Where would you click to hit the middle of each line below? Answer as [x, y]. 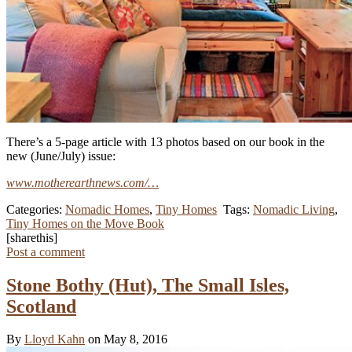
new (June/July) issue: [61, 156]
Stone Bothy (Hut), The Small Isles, [148, 285]
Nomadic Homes [107, 209]
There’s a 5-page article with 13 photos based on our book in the [165, 141]
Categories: [36, 209]
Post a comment [46, 251]
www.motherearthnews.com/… [82, 182]
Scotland [41, 306]
